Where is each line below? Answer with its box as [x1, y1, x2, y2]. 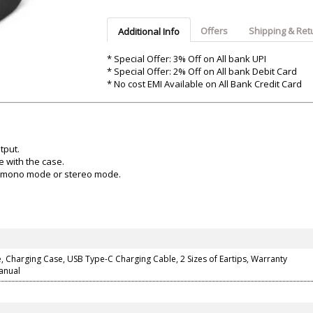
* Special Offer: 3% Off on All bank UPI [106, 52, 266, 66]
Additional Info [117, 25, 180, 38]
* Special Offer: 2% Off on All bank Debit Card [106, 65, 297, 78]
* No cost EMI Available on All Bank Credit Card [106, 78, 302, 91]
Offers [200, 24, 228, 38]
